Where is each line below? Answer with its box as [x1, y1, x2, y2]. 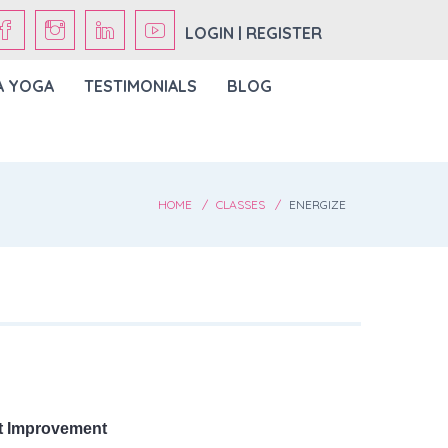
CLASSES [216, 197, 265, 212]
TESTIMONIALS [83, 76, 197, 96]
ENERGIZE [289, 197, 346, 212]
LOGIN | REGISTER [185, 22, 323, 43]
